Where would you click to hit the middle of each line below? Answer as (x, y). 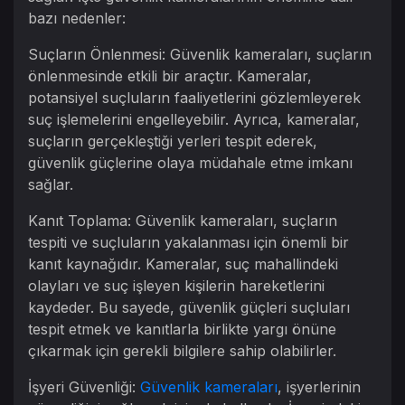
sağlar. (51, 184)
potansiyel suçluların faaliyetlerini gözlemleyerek (194, 98)
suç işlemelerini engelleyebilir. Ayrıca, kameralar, (194, 119)
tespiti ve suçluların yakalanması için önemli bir (188, 242)
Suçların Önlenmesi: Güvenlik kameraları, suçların (200, 54)
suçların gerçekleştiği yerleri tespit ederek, (173, 141)
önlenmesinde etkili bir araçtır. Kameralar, (170, 76)
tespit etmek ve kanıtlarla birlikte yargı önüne (182, 329)
